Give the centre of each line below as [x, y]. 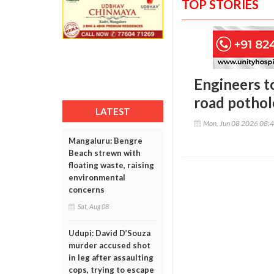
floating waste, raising [111, 165]
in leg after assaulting [111, 257]
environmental [97, 177]
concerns [87, 190]
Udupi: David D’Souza [109, 233]
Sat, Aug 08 [93, 206]
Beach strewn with [105, 153]
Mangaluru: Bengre [106, 141]
